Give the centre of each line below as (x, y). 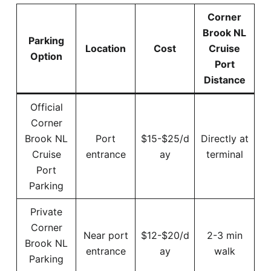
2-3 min (224, 235)
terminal (224, 154)
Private (46, 211)
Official (46, 107)
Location (106, 48)
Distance (224, 80)
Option (46, 56)
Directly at (224, 138)
